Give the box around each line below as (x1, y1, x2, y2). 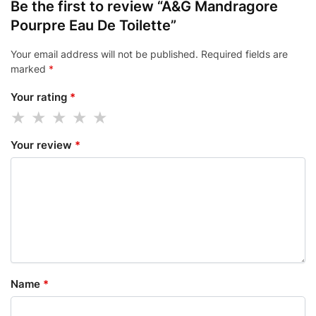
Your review (11, 138, 75, 152)
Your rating (11, 90, 70, 104)
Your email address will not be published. (11, 47, 198, 60)
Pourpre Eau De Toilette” (11, 16, 176, 34)
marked (11, 62, 49, 75)
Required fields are (201, 47, 288, 60)
